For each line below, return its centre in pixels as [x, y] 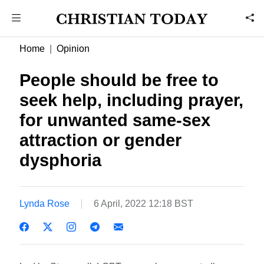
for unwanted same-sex [115, 120]
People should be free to [119, 80]
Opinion [73, 49]
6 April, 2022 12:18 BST [144, 203]
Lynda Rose [45, 203]
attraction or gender [101, 140]
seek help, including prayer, [132, 100]
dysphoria [61, 160]
